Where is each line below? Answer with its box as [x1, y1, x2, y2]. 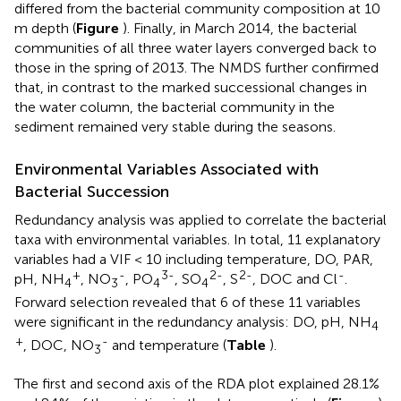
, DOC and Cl [252, 270, 337, 288]
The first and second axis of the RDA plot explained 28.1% [14, 374, 380, 392]
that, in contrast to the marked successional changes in [14, 79, 367, 97]
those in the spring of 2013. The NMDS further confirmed [14, 59, 379, 77]
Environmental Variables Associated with [14, 159, 319, 180]
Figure [76, 20, 123, 38]
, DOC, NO [23, 337, 94, 354]
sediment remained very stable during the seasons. [14, 118, 336, 136]
